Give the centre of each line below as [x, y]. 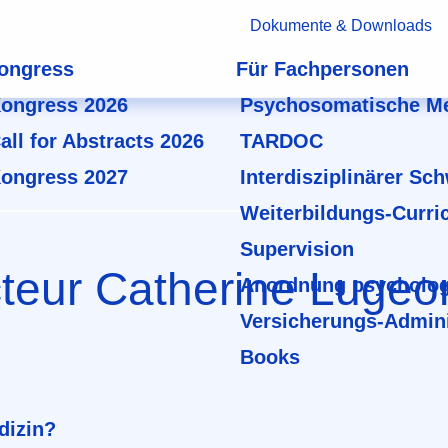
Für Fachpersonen [322, 69]
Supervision [297, 249]
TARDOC [281, 141]
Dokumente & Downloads [340, 25]
